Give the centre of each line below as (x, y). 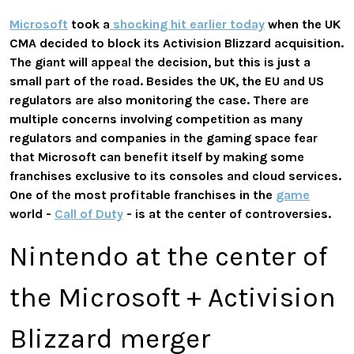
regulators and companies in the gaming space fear (164, 137)
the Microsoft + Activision (173, 297)
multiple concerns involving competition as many (156, 119)
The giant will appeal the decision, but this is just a (160, 62)
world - (32, 213)
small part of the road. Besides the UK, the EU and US (167, 81)
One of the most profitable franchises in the (143, 194)
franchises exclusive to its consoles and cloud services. (175, 175)
